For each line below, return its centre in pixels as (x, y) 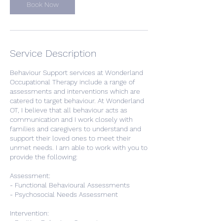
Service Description (53, 53)
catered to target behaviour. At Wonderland (77, 101)
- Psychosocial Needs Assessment (64, 194)
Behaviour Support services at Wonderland (76, 73)
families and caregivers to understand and (75, 129)
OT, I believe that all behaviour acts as (69, 110)
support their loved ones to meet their (70, 138)
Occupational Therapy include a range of (73, 82)
